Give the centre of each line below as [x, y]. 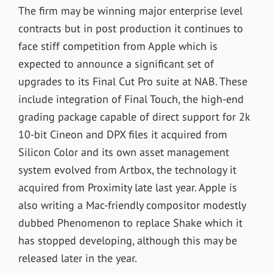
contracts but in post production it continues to [130, 28]
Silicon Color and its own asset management [123, 152]
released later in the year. [77, 258]
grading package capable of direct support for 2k [134, 116]
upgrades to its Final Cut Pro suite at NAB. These [133, 81]
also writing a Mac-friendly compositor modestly [132, 205]
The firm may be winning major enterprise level [130, 10]
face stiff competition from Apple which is [118, 46]
